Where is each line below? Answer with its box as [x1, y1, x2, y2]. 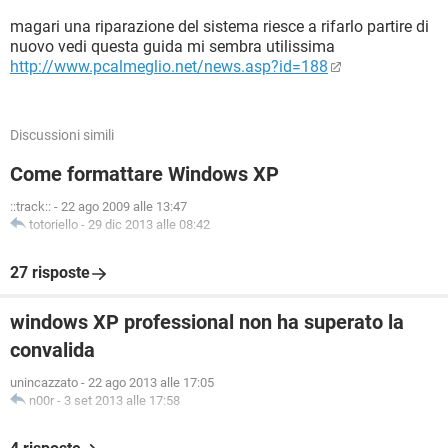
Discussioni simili [10, 127, 114, 143]
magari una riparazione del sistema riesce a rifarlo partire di [10, 17, 429, 36]
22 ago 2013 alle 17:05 [88, 375, 214, 390]
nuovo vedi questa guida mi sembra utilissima [10, 37, 335, 56]
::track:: [10, 199, 51, 214]
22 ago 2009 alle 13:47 [61, 199, 187, 214]
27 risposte [10, 263, 90, 282]
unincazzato [10, 375, 78, 390]
